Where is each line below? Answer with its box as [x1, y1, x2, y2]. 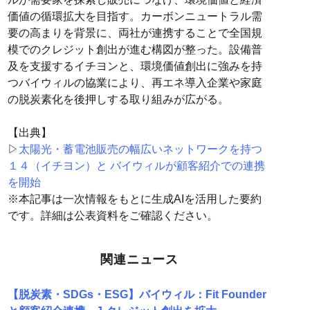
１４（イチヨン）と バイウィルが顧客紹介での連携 [7, 160, 265, 172]
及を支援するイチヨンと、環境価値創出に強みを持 [7, 60, 262, 73]
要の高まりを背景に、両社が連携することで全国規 [7, 27, 262, 39]
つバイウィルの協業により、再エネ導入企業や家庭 [7, 77, 262, 89]
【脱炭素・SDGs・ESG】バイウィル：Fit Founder [7, 288, 266, 300]
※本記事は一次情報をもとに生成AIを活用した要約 [7, 193, 262, 206]
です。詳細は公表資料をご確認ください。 [7, 210, 218, 222]
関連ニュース [100, 252, 179, 266]
